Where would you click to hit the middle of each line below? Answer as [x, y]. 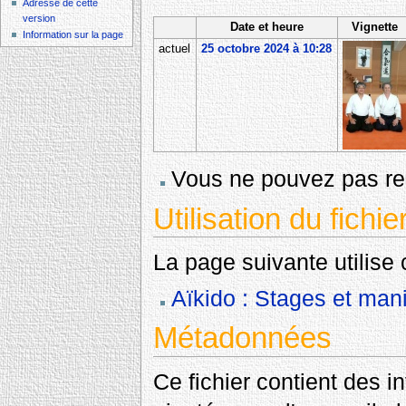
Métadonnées [242, 338]
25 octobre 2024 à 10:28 [266, 49]
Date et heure [266, 28]
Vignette [374, 28]
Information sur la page [73, 35]
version [39, 19]
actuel [174, 49]
